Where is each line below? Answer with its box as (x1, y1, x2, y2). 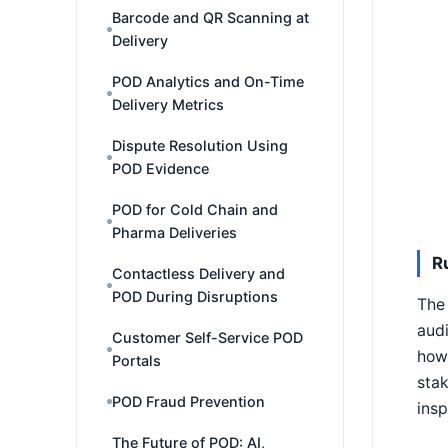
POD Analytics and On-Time (112, 73, 304, 90)
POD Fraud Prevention (112, 393, 265, 410)
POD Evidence (112, 160, 209, 177)
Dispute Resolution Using (112, 137, 288, 154)
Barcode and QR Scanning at (112, 9, 309, 26)
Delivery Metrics (112, 96, 224, 113)
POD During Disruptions (112, 288, 278, 305)
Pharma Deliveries (112, 224, 237, 241)
